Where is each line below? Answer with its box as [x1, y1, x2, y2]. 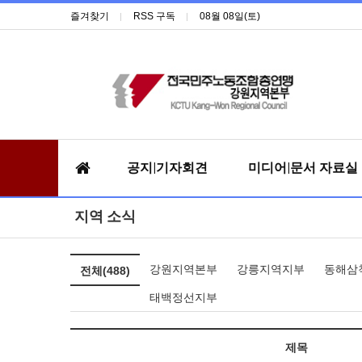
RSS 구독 [133, 11, 175, 22]
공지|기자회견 [127, 159, 208, 175]
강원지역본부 [149, 262, 217, 276]
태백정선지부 [149, 290, 217, 304]
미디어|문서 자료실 [248, 159, 358, 175]
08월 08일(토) [200, 11, 260, 22]
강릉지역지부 [237, 262, 305, 276]
